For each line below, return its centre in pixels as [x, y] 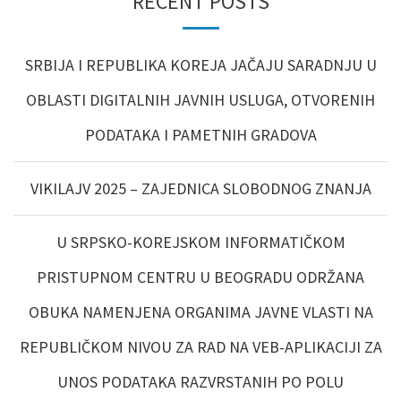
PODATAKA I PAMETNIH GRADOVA [200, 135]
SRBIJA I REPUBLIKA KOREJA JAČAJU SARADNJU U [200, 65]
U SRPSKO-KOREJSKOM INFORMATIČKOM [200, 243]
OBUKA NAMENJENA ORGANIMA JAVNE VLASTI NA [200, 312]
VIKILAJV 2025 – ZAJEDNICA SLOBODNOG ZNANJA [200, 189]
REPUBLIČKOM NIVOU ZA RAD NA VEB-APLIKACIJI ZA [200, 347]
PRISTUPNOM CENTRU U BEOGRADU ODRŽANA [200, 277]
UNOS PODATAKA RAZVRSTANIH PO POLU [200, 382]
